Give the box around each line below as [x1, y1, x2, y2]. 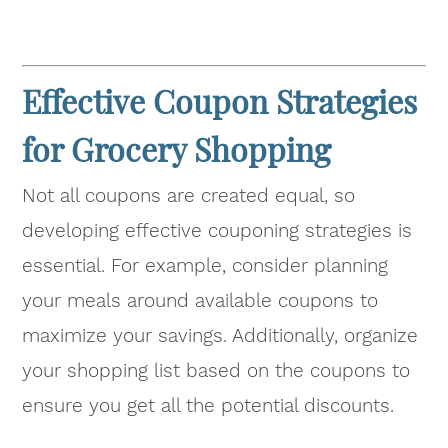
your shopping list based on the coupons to [22, 359, 411, 383]
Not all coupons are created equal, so [22, 184, 356, 208]
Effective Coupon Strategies [22, 79, 418, 123]
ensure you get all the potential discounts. [22, 394, 395, 418]
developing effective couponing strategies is [22, 219, 413, 243]
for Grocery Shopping [22, 127, 332, 171]
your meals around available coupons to [22, 289, 379, 313]
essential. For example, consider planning [22, 254, 389, 278]
